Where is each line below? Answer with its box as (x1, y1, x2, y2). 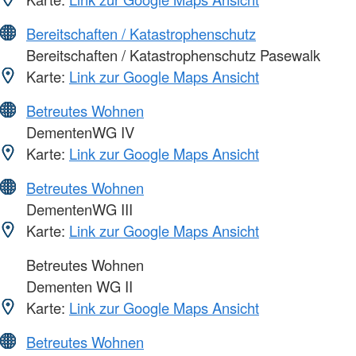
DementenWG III (22, 198, 133, 219)
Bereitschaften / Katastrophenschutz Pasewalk (22, 44, 320, 65)
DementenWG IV (22, 121, 134, 142)
